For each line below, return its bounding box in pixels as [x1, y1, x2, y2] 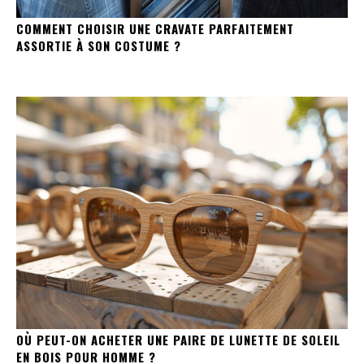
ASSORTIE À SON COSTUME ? [16, 36, 181, 54]
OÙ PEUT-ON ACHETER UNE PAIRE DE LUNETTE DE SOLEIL [16, 330, 340, 349]
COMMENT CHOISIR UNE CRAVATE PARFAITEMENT [16, 19, 294, 37]
